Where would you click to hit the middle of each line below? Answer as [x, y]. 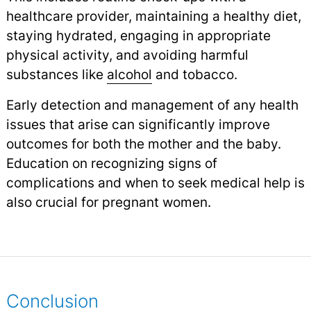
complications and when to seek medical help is [155, 182]
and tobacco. [194, 74]
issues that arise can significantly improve [138, 124]
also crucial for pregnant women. [108, 202]
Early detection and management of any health [152, 104]
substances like [56, 74]
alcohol [129, 74]
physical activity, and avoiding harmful [127, 54]
